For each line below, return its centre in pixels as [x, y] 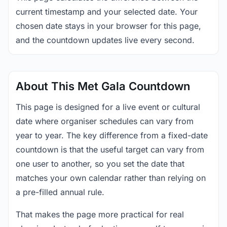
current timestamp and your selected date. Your [107, 12]
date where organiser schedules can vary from [105, 121]
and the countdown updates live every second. [105, 40]
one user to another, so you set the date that [100, 164]
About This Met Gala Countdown [103, 86]
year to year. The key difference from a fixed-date [112, 135]
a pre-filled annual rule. [60, 192]
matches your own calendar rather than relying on [111, 178]
